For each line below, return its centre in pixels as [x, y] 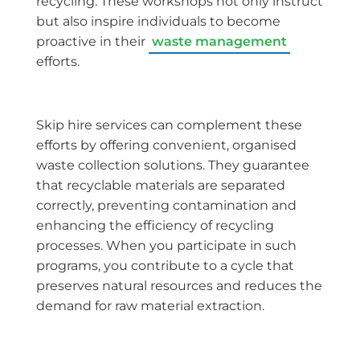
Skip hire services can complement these [169, 125]
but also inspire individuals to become [158, 22]
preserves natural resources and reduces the [179, 285]
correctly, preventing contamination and [166, 205]
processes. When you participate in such [166, 245]
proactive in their [92, 42]
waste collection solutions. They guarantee [173, 165]
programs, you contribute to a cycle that [165, 265]
